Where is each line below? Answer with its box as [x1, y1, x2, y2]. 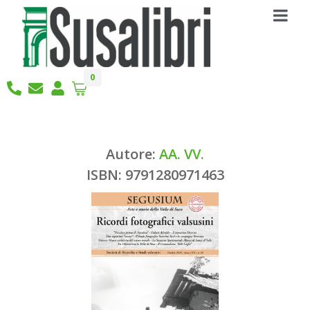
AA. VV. [159, 145, 204, 164]
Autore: [106, 145, 159, 164]
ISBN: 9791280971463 [86, 165, 224, 185]
